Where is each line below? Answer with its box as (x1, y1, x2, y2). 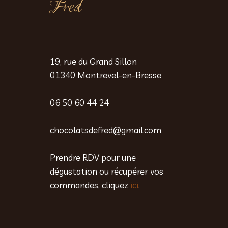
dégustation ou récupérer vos (50, 166, 163, 177)
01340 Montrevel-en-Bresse (50, 70, 161, 81)
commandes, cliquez (50, 180, 130, 191)
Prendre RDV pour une (50, 152, 136, 163)
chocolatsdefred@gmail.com (50, 125, 161, 136)
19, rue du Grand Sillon (50, 56, 137, 67)
